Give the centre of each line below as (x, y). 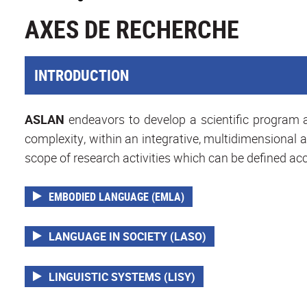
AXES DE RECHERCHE (132, 29)
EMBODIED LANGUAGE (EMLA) (117, 197)
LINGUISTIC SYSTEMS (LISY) (122, 277)
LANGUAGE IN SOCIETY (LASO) (128, 237)
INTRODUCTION (82, 75)
